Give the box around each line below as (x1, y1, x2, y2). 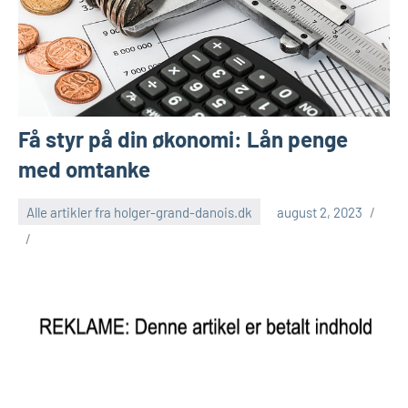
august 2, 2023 (277, 203, 362, 220)
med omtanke (18, 156, 150, 183)
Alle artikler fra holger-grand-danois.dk (26, 203, 252, 220)
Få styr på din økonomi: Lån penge (18, 126, 348, 153)
